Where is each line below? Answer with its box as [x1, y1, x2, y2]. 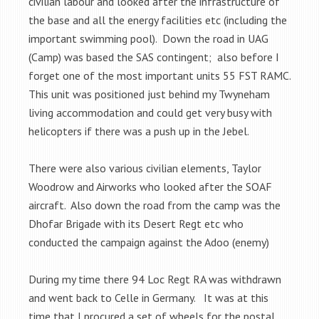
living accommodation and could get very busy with [28, 105, 272, 120]
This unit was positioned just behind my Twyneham [28, 86, 270, 101]
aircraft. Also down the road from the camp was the [28, 197, 281, 212]
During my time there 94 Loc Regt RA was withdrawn [28, 271, 281, 286]
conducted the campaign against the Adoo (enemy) [28, 234, 269, 249]
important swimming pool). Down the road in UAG [28, 31, 268, 46]
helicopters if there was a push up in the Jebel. [28, 123, 249, 138]
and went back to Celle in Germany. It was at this [28, 290, 268, 305]
